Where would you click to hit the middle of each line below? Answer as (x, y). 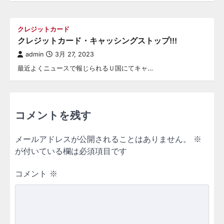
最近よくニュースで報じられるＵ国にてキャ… (85, 68)
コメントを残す (53, 115)
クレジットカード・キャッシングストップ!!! (97, 40)
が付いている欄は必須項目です (71, 151)
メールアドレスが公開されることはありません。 (103, 139)
